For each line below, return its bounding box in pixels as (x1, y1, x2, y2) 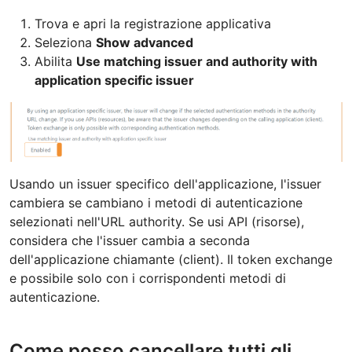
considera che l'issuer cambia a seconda (9, 232, 250, 248)
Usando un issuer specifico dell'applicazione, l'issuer (9, 175, 321, 192)
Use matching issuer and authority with (76, 53, 317, 69)
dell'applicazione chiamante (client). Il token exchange (9, 251, 332, 267)
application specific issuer (35, 71, 194, 88)
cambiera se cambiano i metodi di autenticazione (9, 194, 302, 211)
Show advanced (96, 34, 193, 50)
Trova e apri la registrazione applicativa (35, 15, 271, 31)
